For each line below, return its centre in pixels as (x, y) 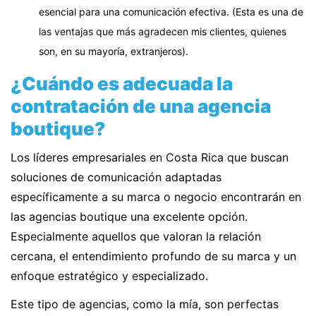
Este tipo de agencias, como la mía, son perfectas (145, 304)
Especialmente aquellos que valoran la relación (136, 237)
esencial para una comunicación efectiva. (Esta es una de (171, 12)
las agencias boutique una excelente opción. (129, 217)
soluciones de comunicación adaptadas (116, 177)
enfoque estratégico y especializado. (109, 276)
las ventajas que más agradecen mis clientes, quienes (163, 32)
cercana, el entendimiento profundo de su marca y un (153, 256)
